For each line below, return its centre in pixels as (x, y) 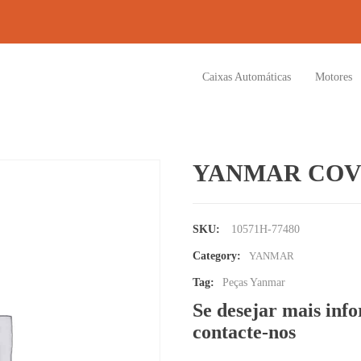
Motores (334, 77)
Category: (217, 256)
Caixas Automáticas (247, 77)
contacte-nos (244, 332)
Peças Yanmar (254, 282)
